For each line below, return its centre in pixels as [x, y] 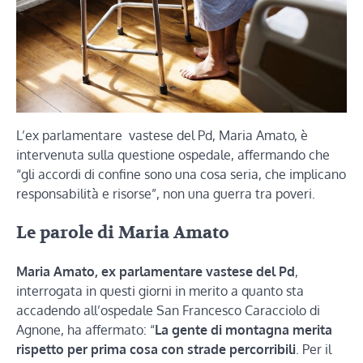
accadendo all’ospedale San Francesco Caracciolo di [168, 311]
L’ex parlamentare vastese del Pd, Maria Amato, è [162, 135]
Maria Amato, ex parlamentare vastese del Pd [156, 272]
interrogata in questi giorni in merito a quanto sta [160, 291]
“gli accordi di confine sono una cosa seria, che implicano [181, 174]
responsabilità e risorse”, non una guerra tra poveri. [166, 193]
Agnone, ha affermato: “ [85, 330]
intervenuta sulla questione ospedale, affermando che [173, 154]
